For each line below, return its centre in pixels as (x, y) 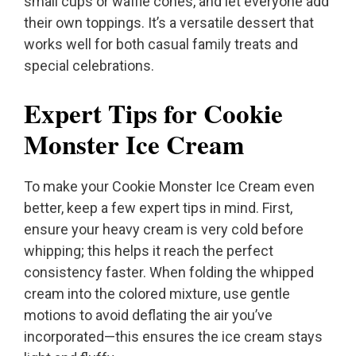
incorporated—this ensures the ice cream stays (173, 337)
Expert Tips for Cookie (153, 113)
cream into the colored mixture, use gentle (157, 294)
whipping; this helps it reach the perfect (149, 251)
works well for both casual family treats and (161, 44)
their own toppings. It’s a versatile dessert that (169, 23)
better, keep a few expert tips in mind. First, (158, 208)
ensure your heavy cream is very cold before (164, 230)
